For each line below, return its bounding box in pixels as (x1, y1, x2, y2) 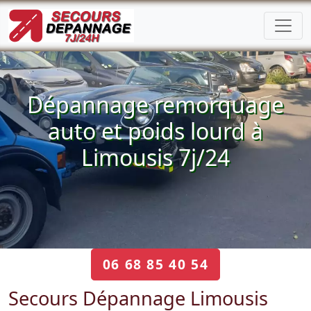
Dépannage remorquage (27, 90, 284, 119)
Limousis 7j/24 (81, 142, 230, 172)
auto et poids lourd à (48, 116, 263, 146)
